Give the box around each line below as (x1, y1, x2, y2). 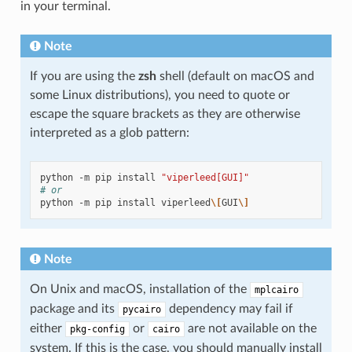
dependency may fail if (165, 302, 293, 316)
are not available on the (184, 322, 317, 335)
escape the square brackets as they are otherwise (29, 108, 300, 121)
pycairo (122, 304, 161, 316)
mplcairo (254, 284, 299, 296)
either (29, 322, 65, 335)
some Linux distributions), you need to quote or (29, 89, 290, 102)
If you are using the (29, 70, 138, 83)
